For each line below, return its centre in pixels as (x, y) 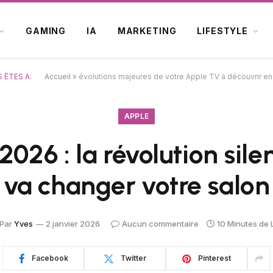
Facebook (50, 258)
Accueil (57, 76)
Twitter (133, 258)
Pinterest (214, 258)
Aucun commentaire (160, 223)
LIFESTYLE (222, 31)
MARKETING (147, 31)
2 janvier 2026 (73, 223)
